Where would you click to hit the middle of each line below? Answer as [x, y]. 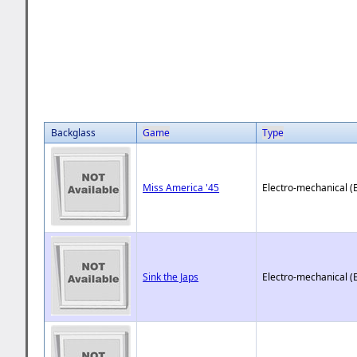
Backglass [74, 132]
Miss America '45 [181, 187]
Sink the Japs [171, 277]
